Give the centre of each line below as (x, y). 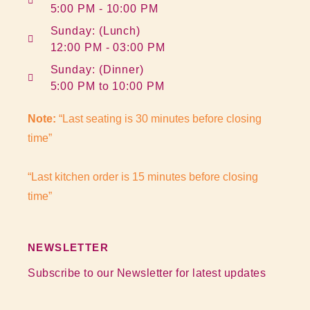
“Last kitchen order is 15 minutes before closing (143, 177)
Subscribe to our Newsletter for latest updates (147, 273)
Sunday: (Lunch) (95, 30)
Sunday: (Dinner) (97, 69)
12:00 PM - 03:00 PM (108, 47)
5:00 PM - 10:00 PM (104, 8)
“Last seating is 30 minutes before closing (159, 119)
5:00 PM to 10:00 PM (107, 86)
